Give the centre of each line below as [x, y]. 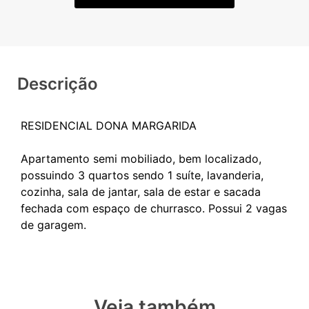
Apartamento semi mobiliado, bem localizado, [141, 159]
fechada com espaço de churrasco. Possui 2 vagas [154, 209]
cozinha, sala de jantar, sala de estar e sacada [141, 192]
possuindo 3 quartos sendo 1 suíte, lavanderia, [142, 176]
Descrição [58, 84]
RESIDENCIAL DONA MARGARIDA [109, 126]
